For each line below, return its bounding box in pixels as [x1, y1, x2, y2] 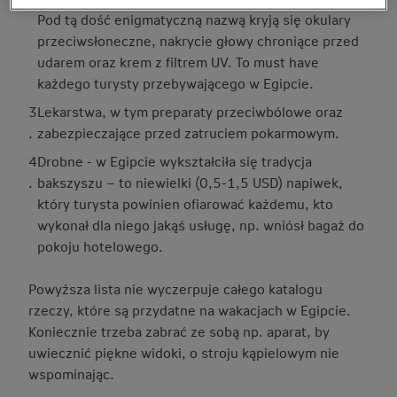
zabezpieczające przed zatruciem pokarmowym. [37, 123, 339, 142]
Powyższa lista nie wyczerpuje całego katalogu [28, 279, 323, 298]
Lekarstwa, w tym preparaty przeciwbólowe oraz [37, 102, 343, 121]
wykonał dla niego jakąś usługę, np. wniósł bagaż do [37, 215, 364, 234]
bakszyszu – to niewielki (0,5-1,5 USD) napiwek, [37, 173, 343, 191]
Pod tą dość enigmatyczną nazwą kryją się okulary [37, 10, 351, 28]
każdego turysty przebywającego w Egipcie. [37, 74, 314, 92]
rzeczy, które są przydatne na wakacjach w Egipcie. [28, 300, 351, 319]
